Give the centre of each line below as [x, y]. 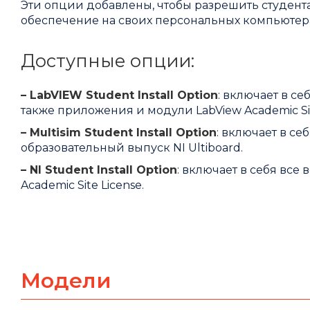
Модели [66, 281]
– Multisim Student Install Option [119, 133]
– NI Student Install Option [99, 170]
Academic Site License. [82, 185]
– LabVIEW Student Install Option [119, 95]
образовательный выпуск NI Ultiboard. [132, 148]
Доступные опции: [108, 61]
